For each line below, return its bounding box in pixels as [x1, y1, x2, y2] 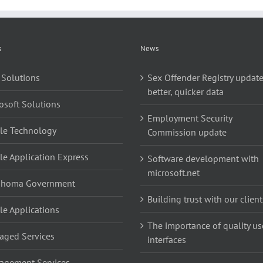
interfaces [147, 233, 186, 245]
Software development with [147, 152, 259, 164]
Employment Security [147, 112, 232, 124]
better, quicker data [147, 85, 224, 97]
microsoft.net [147, 166, 200, 178]
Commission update [147, 126, 227, 138]
